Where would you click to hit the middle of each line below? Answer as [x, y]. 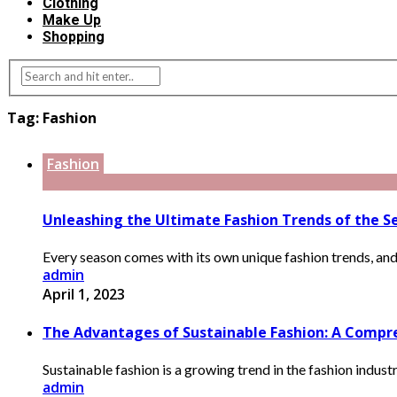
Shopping [74, 37]
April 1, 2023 [84, 294]
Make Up [72, 20]
